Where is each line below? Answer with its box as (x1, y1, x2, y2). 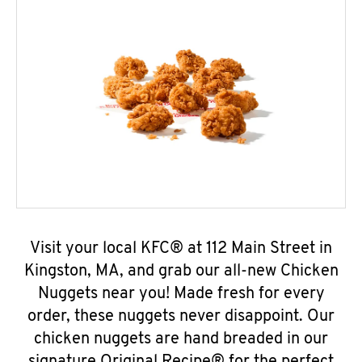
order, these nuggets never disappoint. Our (27, 309, 335, 325)
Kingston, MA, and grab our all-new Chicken (23, 263, 339, 280)
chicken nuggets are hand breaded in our (34, 331, 328, 347)
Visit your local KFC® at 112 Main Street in (30, 241, 332, 257)
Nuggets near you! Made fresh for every (37, 286, 325, 302)
